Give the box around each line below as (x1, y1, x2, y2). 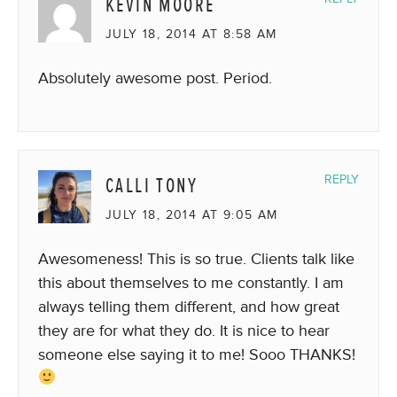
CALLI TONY (105, 171, 198, 199)
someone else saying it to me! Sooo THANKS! (38, 344, 355, 364)
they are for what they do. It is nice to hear (38, 320, 330, 340)
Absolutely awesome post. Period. (38, 67, 272, 88)
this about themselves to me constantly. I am (38, 272, 344, 292)
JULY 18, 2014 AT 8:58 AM (105, 26, 277, 42)
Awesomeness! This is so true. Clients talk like (38, 248, 354, 269)
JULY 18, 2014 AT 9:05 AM (105, 206, 278, 222)
